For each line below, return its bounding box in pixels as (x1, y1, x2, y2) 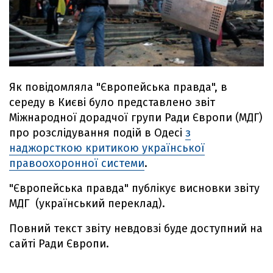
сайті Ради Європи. (9, 236, 112, 250)
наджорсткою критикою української (9, 141, 205, 155)
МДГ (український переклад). (9, 196, 165, 210)
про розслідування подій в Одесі (9, 126, 185, 140)
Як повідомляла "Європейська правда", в (9, 80, 227, 94)
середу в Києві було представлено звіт (9, 95, 215, 109)
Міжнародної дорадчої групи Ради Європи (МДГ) (9, 110, 263, 124)
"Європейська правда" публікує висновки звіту (9, 181, 260, 195)
